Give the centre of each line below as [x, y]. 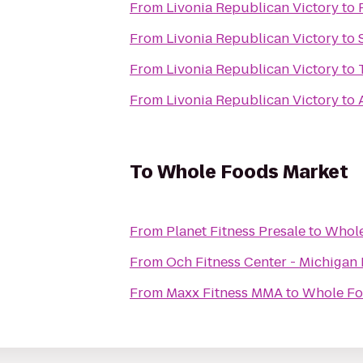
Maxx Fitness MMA [224, 293]
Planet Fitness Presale [236, 231]
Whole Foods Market [253, 172]
